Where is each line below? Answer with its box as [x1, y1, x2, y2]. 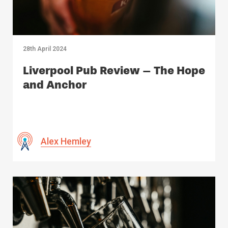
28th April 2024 [23, 45, 67, 53]
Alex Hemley [41, 136, 91, 147]
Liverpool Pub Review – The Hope [23, 64, 205, 78]
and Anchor [23, 78, 87, 92]
